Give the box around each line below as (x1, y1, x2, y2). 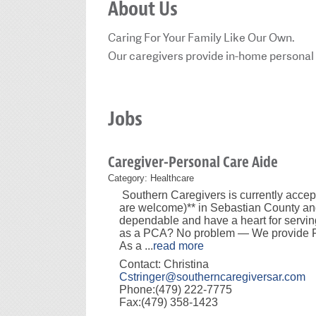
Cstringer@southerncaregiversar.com (119, 270, 305, 283)
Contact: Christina (119, 257, 209, 270)
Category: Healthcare (108, 172, 194, 183)
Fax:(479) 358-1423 (119, 296, 218, 308)
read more (153, 239, 204, 252)
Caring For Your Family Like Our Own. (108, 30, 295, 45)
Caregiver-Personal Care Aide (108, 152, 278, 173)
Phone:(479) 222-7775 (119, 283, 232, 296)
